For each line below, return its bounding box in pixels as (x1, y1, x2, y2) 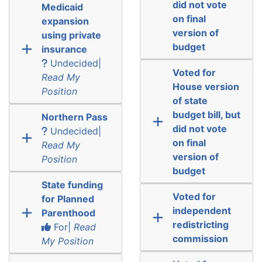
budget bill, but (172, 108, 240, 120)
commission (172, 232, 228, 244)
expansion (41, 15, 89, 27)
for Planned (41, 192, 94, 205)
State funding (41, 178, 103, 191)
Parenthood (41, 206, 95, 219)
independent (172, 204, 231, 216)
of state (172, 94, 208, 106)
